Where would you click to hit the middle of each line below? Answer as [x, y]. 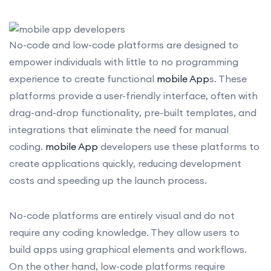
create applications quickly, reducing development [125, 163]
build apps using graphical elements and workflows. [128, 249]
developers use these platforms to [179, 146]
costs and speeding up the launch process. [108, 180]
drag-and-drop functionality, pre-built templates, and [133, 112]
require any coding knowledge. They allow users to [124, 232]
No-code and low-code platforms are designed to [124, 44]
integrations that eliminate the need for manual [119, 129]
